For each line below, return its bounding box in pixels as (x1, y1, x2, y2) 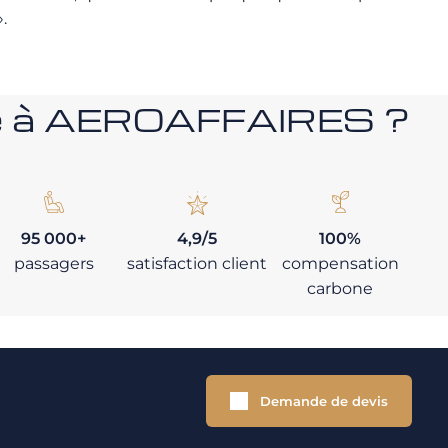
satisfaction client (126, 254, 267, 273)
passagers (13, 254, 94, 273)
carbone (307, 279, 374, 298)
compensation (281, 254, 399, 273)
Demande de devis (260, 393, 388, 409)
